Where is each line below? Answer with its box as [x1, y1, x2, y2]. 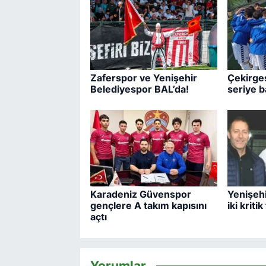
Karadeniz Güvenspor [90, 188, 191, 201]
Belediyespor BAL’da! [90, 83, 189, 95]
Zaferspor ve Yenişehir [90, 71, 197, 84]
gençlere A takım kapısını [90, 199, 207, 212]
